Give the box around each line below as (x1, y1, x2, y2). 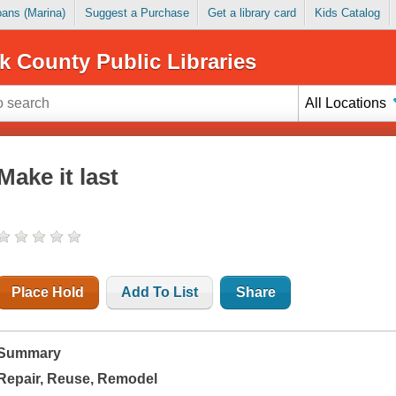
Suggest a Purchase (84, 6, 189, 20)
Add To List (121, 285, 199, 301)
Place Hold (11, 285, 85, 301)
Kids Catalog (314, 6, 380, 20)
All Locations (305, 95, 387, 110)
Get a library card (207, 6, 296, 20)
